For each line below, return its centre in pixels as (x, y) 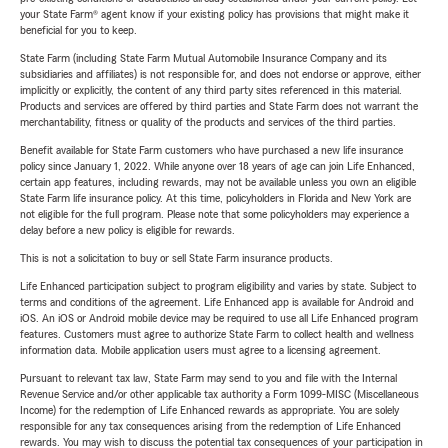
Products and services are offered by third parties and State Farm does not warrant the (219, 106)
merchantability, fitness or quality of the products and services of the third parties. (208, 122)
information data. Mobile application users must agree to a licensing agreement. (200, 350)
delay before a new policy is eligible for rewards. (127, 230)
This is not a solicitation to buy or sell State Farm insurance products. (176, 258)
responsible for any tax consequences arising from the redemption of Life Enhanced (210, 426)
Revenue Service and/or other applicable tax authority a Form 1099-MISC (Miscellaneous (219, 394)
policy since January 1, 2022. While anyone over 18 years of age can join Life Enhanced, (217, 166)
